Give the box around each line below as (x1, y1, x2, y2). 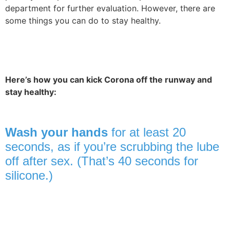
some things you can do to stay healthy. (5, 15, 163, 26)
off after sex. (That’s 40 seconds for (5, 154, 198, 168)
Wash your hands (5, 125, 108, 139)
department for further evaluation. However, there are (5, 3, 215, 13)
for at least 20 (108, 125, 186, 139)
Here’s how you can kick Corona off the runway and (5, 74, 212, 85)
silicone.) (5, 168, 53, 182)
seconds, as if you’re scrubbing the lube (5, 139, 219, 154)
